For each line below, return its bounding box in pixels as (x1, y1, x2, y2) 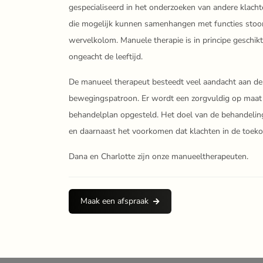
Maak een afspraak (80, 195, 149, 207)
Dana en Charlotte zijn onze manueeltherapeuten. (69, 151, 248, 162)
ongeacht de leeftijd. (69, 51, 143, 62)
